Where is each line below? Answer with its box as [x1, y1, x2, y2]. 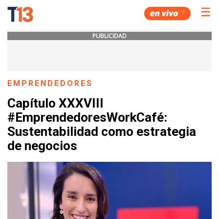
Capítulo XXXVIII [7, 96, 104, 111]
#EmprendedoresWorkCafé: [7, 110, 167, 125]
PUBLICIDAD [92, 32, 127, 40]
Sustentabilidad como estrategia [7, 124, 196, 139]
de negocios [7, 138, 77, 153]
